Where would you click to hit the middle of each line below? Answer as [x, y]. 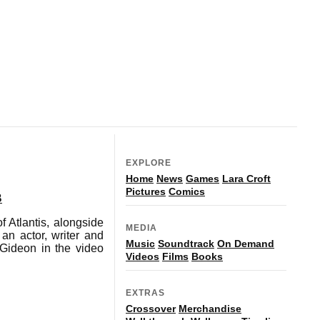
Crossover [151, 308]
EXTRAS [145, 292]
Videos [142, 256]
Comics [187, 191]
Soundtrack [186, 243]
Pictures [146, 191]
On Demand [246, 243]
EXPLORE [149, 162]
